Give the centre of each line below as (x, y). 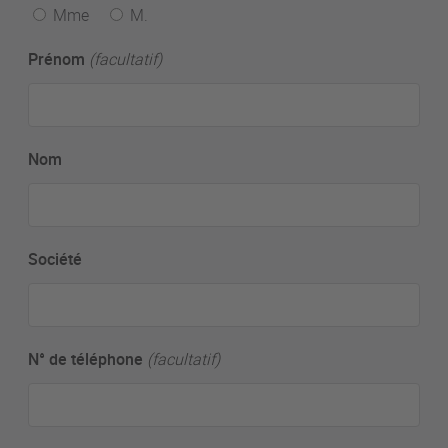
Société (55, 259)
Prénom (56, 59)
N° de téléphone (85, 359)
